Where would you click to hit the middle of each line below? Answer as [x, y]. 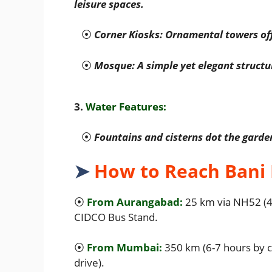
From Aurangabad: [135, 202]
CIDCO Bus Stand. [118, 217]
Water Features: [126, 106]
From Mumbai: [124, 248]
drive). [92, 263]
